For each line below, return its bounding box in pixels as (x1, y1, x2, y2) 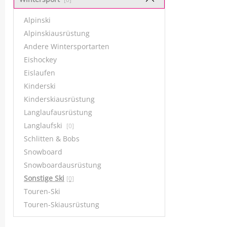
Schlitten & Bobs (24, 134, 80, 143)
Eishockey (24, 55, 57, 64)
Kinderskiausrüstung (24, 94, 95, 104)
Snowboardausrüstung (24, 160, 101, 170)
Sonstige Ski (24, 173, 64, 183)
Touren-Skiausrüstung (24, 200, 99, 209)
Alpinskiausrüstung (24, 28, 90, 38)
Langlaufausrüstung (24, 107, 92, 117)
